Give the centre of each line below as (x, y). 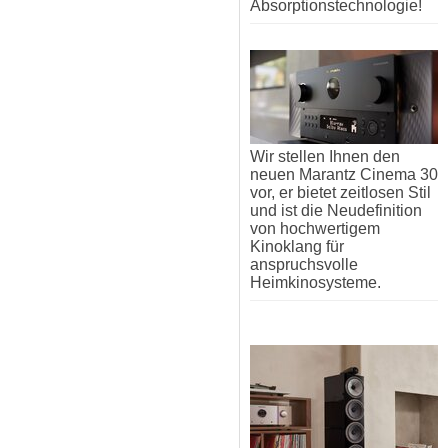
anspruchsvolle (304, 265)
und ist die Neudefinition (336, 211)
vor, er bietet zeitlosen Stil (340, 193)
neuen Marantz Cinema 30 (344, 175)
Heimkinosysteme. (315, 283)
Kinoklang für (297, 247)
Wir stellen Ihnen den (325, 157)
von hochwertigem (315, 229)
